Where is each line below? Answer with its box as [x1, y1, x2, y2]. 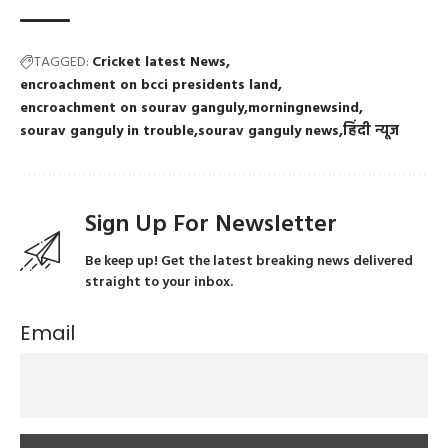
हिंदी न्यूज [343, 119, 399, 143]
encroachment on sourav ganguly [20, 96, 244, 120]
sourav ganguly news [198, 119, 339, 143]
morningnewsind [248, 96, 359, 120]
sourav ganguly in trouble [20, 119, 194, 143]
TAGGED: [34, 50, 89, 74]
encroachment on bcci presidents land [20, 73, 278, 97]
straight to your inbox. [85, 270, 233, 294]
